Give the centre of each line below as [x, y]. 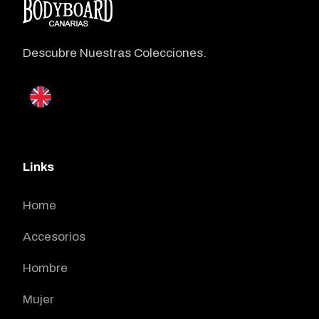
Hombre [45, 268]
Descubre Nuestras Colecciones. [115, 53]
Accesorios [54, 236]
